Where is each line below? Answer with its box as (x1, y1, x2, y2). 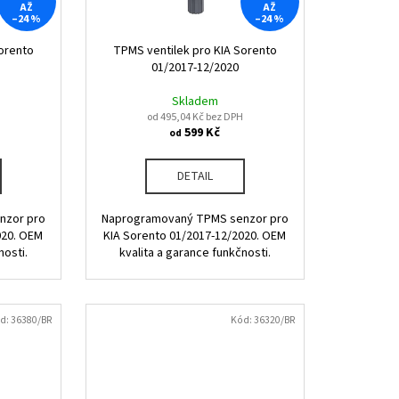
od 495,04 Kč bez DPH (146, 110, 243, 126)
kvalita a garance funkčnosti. (118, 244, 271, 263)
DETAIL (176, 167, 213, 186)
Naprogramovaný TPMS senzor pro (101, 210, 289, 229)
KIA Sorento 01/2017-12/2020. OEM (103, 227, 287, 246)
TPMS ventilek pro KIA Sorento (112, 42, 277, 61)
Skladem (171, 93, 218, 111)
